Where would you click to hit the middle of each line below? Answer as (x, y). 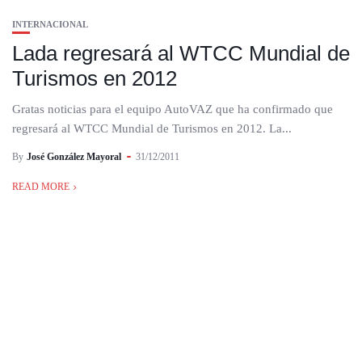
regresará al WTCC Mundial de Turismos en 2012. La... (152, 128)
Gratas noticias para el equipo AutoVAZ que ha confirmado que (173, 109)
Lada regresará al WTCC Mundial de (181, 53)
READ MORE (41, 187)
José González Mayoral (74, 157)
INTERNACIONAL (50, 24)
